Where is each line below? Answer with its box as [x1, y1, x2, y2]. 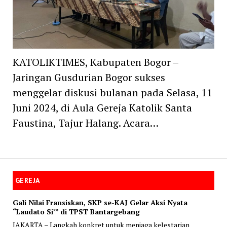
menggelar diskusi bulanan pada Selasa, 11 [12, 85, 212, 99]
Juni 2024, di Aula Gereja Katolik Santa [12, 100, 192, 115]
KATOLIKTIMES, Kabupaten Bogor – [12, 55, 178, 69]
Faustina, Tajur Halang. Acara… [12, 116, 159, 130]
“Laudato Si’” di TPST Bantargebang [12, 206, 140, 216]
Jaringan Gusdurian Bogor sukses [12, 70, 165, 84]
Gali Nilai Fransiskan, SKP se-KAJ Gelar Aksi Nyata [12, 197, 187, 207]
